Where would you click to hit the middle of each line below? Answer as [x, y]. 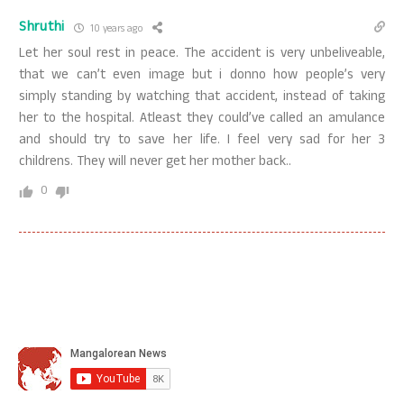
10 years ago [115, 30]
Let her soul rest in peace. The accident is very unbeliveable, [202, 55]
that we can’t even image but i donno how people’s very [202, 76]
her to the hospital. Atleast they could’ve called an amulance [202, 119]
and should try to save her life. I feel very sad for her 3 [202, 141]
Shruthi [42, 28]
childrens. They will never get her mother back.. [155, 163]
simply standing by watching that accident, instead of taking [202, 98]
